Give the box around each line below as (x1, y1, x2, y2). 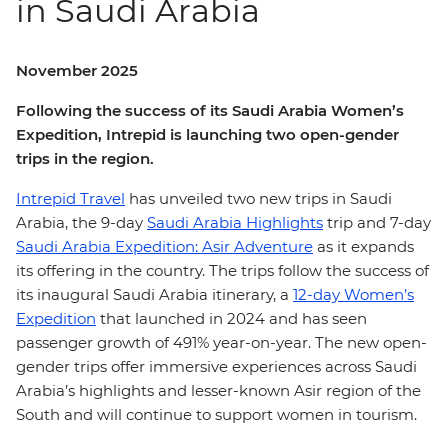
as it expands (313, 237, 414, 256)
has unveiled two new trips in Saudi (125, 189, 392, 208)
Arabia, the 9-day (16, 213, 147, 232)
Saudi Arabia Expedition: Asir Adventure (16, 237, 313, 256)
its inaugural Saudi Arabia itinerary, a (16, 285, 293, 304)
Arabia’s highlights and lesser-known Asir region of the (16, 381, 421, 400)
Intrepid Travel (16, 189, 125, 208)
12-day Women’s (293, 285, 414, 304)
